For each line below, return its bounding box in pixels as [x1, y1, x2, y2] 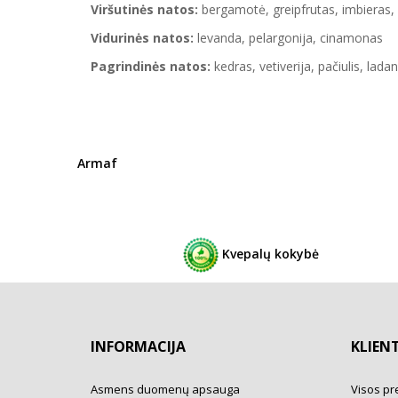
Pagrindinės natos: [91, 58, 211, 75]
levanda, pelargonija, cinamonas [194, 29, 383, 46]
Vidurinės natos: [91, 29, 194, 46]
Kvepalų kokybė [218, 244, 319, 262]
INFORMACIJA [91, 337, 186, 357]
